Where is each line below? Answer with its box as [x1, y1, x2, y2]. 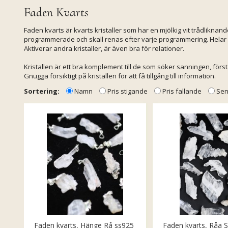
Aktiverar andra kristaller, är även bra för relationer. [24, 44, 184, 53]
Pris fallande [162, 86, 202, 96]
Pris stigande [107, 86, 148, 96]
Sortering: [24, 86, 60, 96]
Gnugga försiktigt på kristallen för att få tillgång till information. [24, 71, 216, 80]
